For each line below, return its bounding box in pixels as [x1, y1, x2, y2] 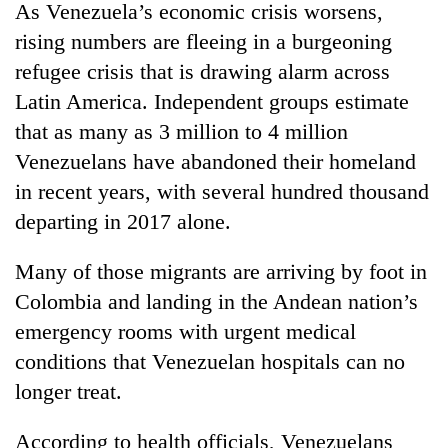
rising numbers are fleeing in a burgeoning [15, 28, 392, 54]
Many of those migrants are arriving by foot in [15, 258, 427, 284]
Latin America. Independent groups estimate [15, 88, 409, 114]
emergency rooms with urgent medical [15, 318, 356, 344]
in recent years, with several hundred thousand [15, 178, 429, 204]
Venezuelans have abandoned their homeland [15, 148, 416, 174]
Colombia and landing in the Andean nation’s [15, 288, 418, 314]
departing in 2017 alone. [15, 208, 231, 234]
